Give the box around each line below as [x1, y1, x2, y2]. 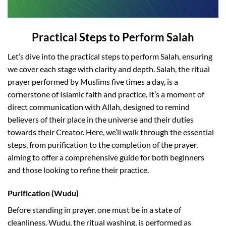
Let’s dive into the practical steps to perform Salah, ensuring [8, 51, 212, 62]
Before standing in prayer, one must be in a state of [8, 205, 181, 215]
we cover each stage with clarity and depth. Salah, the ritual [8, 64, 210, 74]
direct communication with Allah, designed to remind [8, 102, 190, 112]
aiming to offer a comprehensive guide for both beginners [8, 152, 204, 162]
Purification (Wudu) [8, 188, 79, 198]
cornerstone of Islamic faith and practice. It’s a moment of [8, 89, 204, 99]
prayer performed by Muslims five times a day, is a [8, 77, 178, 87]
